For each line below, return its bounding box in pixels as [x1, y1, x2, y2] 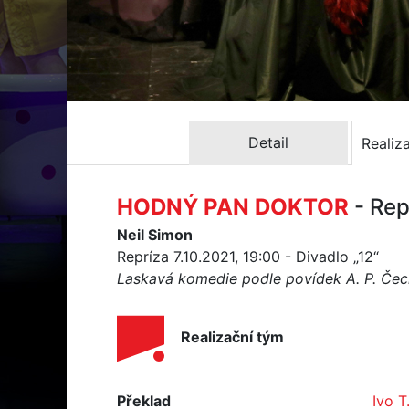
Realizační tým [181, 328, 284, 347]
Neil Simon [117, 225, 193, 244]
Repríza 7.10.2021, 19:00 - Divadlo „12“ [117, 247, 379, 266]
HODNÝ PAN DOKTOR [117, 194, 349, 220]
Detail [248, 133, 288, 152]
